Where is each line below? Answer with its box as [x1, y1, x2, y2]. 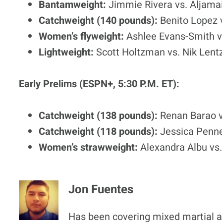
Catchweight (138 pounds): [39, 108, 158, 123]
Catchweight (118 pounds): [39, 124, 158, 139]
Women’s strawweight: [39, 140, 138, 155]
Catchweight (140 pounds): [39, 13, 158, 28]
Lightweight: [39, 45, 94, 59]
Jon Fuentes [68, 180, 134, 198]
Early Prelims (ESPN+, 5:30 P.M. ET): [19, 76, 180, 91]
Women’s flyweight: [39, 29, 124, 44]
